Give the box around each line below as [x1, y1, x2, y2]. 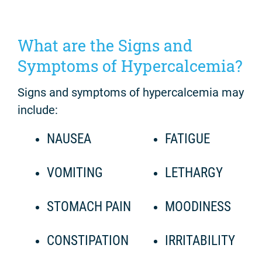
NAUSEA [47, 131, 91, 147]
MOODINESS [165, 199, 231, 215]
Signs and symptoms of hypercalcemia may [18, 85, 244, 100]
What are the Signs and [18, 35, 192, 56]
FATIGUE [165, 131, 210, 147]
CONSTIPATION [47, 233, 129, 249]
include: [18, 103, 58, 118]
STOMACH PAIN [47, 199, 131, 215]
